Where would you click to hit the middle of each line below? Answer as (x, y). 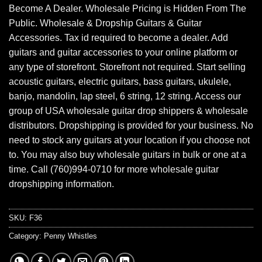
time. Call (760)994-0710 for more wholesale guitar (114, 170)
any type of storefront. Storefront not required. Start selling (127, 67)
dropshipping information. (61, 184)
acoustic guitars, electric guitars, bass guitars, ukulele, (120, 82)
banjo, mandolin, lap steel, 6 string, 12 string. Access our (125, 96)
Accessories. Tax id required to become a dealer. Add (118, 38)
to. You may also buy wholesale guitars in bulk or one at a (127, 155)
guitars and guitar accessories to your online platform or (123, 53)
